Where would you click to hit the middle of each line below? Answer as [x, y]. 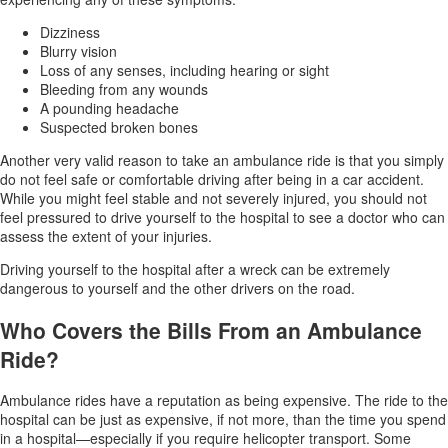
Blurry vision [78, 51]
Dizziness [70, 32]
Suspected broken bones [119, 127]
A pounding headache [109, 108]
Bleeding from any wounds [124, 89]
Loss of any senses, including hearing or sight [184, 70]
